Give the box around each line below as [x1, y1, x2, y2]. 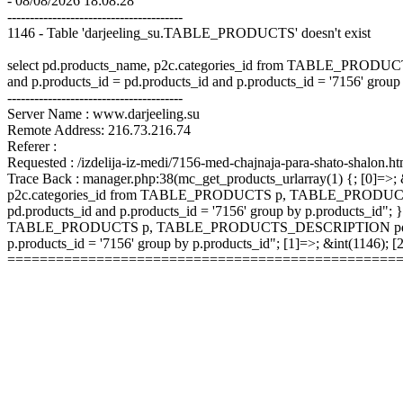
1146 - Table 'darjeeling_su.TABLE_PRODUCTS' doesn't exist [7, 25, 371, 40]
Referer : [7, 139, 57, 154]
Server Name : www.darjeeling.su [7, 106, 200, 121]
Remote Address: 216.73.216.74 [7, 122, 191, 138]
